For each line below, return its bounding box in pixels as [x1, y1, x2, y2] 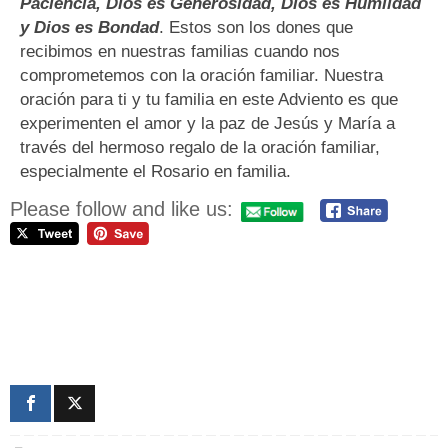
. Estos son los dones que [159, 18, 353, 38]
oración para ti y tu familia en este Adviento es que [20, 90, 398, 110]
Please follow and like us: [10, 198, 233, 221]
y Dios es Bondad [20, 18, 159, 38]
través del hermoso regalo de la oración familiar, [20, 138, 380, 158]
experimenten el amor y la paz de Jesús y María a [20, 114, 395, 134]
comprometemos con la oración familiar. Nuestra [20, 66, 383, 86]
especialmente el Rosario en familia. [20, 162, 291, 182]
